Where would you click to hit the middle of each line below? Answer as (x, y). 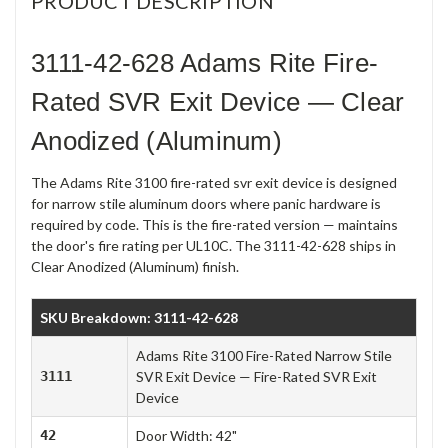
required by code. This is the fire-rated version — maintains (214, 224)
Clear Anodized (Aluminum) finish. (135, 266)
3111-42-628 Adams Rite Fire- (204, 62)
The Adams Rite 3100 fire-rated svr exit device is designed (214, 182)
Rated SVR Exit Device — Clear (218, 101)
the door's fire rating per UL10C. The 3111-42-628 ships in (213, 245)
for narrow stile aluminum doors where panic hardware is (206, 203)
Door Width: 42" (186, 435)
